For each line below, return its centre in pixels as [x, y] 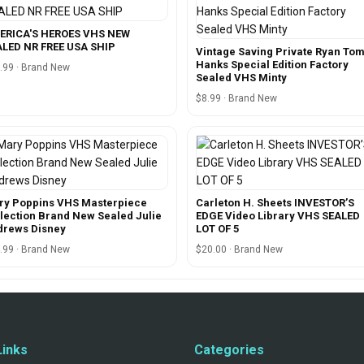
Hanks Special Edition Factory [272, 64]
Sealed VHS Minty [241, 77]
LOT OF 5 [217, 228]
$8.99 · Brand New [236, 98]
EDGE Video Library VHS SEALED [278, 215]
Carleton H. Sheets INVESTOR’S [275, 202]
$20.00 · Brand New [239, 249]
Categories [229, 349]
